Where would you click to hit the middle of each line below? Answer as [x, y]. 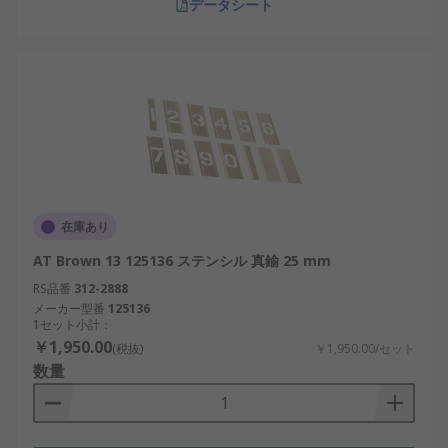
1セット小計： [72, 324]
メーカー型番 [69, 308]
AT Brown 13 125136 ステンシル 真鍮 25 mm [182, 260]
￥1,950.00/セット [365, 348]
